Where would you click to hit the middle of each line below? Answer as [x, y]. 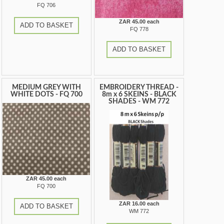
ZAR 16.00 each [139, 204]
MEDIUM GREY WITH [46, 88]
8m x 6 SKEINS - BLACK [139, 95]
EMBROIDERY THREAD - [139, 88]
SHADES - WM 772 [139, 102]
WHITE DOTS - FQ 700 [46, 95]
